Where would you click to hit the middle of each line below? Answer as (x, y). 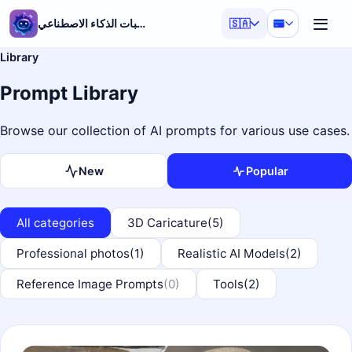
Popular (267, 171)
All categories (55, 223)
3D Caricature (167, 223)
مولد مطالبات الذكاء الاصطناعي (141, 23)
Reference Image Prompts (90, 284)
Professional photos (73, 253)
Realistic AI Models (231, 253)
